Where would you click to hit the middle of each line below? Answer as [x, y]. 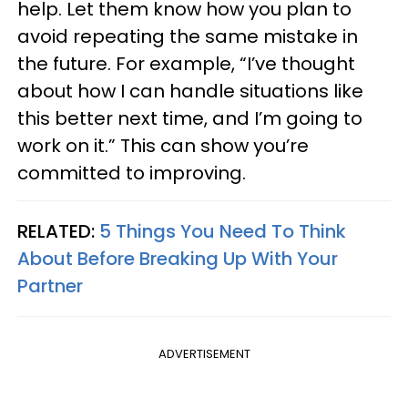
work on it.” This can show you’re [163, 145]
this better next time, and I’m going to [190, 118]
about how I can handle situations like [190, 91]
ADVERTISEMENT [204, 353]
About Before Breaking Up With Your [178, 258]
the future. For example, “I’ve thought [186, 63]
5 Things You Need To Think [223, 231]
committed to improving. [132, 173]
